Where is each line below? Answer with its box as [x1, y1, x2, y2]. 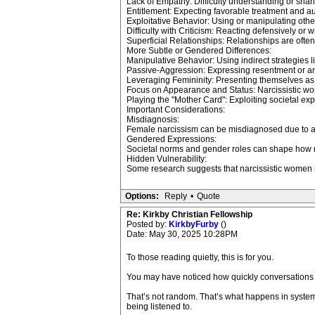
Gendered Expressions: [126, 134, 217, 144]
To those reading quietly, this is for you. [126, 252, 274, 262]
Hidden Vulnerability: [126, 154, 207, 164]
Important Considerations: [126, 105, 225, 115]
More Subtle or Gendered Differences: [126, 46, 271, 56]
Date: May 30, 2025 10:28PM [126, 229, 238, 239]
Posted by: [126, 219, 169, 229]
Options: [124, 191, 159, 201]
